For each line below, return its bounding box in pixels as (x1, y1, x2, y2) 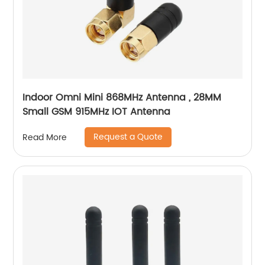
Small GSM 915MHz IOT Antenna (22, 104, 171, 120)
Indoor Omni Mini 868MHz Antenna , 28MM (22, 90, 222, 106)
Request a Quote (93, 130, 163, 144)
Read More (22, 130, 67, 144)
